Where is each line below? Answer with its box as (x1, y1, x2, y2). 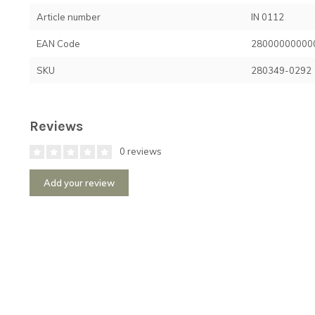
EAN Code (37, 37, 80, 49)
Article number (37, 11, 101, 22)
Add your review (44, 176, 115, 188)
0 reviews (117, 145, 162, 157)
